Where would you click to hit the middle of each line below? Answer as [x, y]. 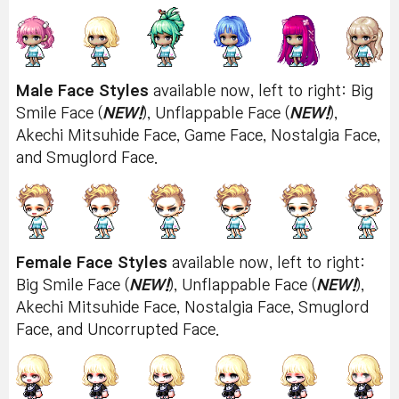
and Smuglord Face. [87, 159]
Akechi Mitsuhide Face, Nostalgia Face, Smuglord [192, 307]
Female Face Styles [94, 263]
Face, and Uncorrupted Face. [118, 330]
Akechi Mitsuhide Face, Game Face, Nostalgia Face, [198, 136]
